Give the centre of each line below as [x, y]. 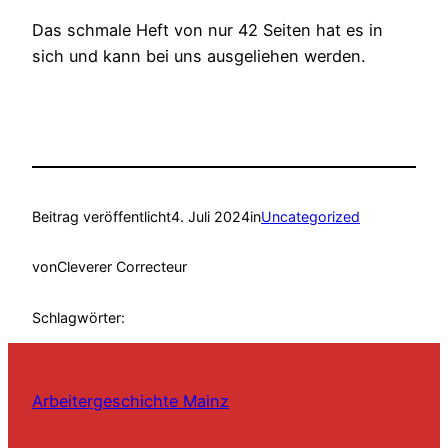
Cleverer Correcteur [122, 267]
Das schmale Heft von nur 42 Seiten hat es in [207, 30]
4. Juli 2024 [210, 216]
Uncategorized [310, 216]
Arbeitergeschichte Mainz [130, 401]
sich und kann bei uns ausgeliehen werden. [198, 56]
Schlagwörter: [78, 317]
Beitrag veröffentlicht [101, 216]
